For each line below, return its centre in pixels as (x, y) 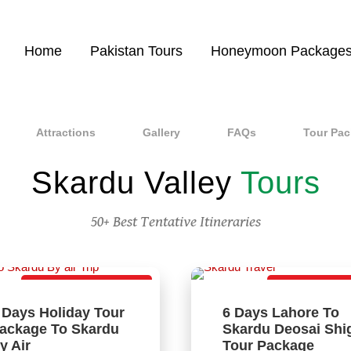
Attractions (66, 132)
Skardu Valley (136, 183)
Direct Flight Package (87, 289)
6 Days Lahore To (281, 313)
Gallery (161, 132)
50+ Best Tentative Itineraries (175, 222)
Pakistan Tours (136, 51)
